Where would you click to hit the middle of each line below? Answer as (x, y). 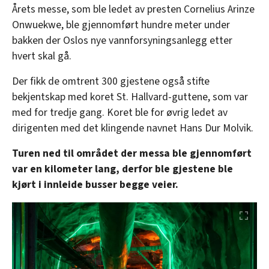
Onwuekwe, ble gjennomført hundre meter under (121, 25)
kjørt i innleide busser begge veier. (95, 185)
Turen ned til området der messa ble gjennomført (132, 154)
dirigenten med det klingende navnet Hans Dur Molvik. (133, 128)
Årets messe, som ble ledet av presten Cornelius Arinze (133, 10)
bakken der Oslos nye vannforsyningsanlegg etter (122, 41)
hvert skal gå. (42, 56)
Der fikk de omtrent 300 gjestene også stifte (111, 82)
